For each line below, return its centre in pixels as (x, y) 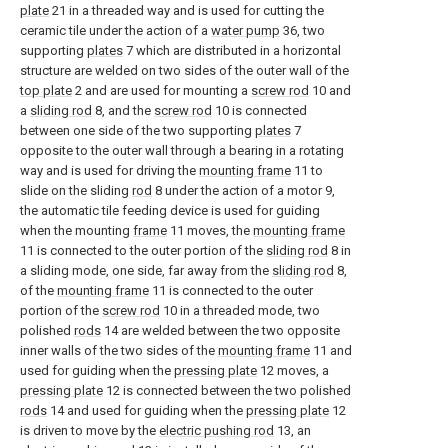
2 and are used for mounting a (161, 90)
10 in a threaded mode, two (240, 310)
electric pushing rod (216, 430)
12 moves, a (293, 370)
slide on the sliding (76, 190)
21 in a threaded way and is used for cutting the (186, 10)
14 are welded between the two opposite (220, 330)
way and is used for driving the (109, 170)
